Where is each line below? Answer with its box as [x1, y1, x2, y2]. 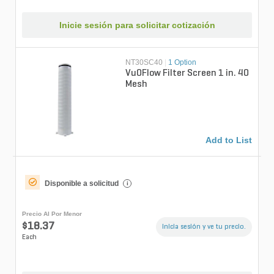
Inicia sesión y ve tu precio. [162, 223, 246, 231]
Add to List [206, 135, 252, 146]
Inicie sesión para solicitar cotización [59, 20, 215, 31]
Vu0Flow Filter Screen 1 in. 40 [125, 68, 250, 79]
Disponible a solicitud [45, 179, 119, 188]
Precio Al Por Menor [22, 210, 82, 218]
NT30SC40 [125, 58, 163, 67]
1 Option [168, 58, 197, 67]
